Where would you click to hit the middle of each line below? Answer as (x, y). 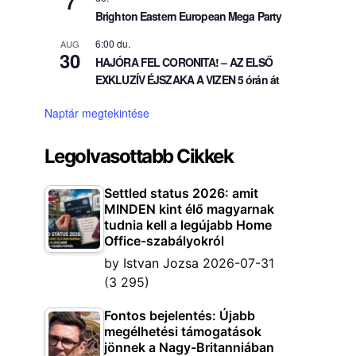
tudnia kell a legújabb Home (188, 225)
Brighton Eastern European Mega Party (189, 16)
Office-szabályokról (164, 241)
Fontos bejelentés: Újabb (180, 315)
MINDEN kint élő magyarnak (189, 209)
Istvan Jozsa (161, 263)
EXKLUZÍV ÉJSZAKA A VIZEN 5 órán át (188, 79)
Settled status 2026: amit (181, 193)
